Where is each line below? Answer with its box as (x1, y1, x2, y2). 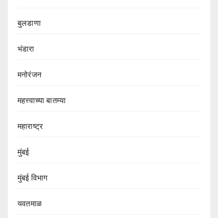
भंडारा (18, 45, 35, 54)
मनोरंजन (18, 71, 41, 79)
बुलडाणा (18, 19, 41, 28)
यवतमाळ (18, 200, 42, 208)
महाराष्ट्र (18, 122, 43, 131)
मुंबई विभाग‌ (18, 174, 48, 182)
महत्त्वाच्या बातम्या (18, 96, 66, 105)
